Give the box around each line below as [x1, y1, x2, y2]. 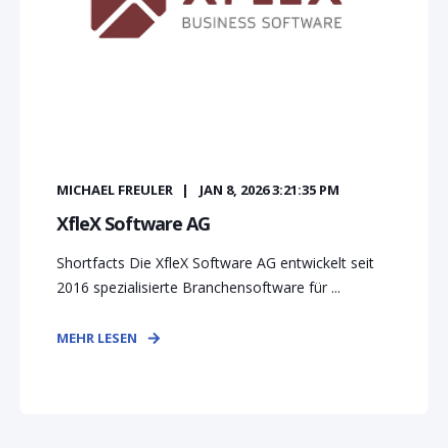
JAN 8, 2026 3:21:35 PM [199, 180, 340, 199]
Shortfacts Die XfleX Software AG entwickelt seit [56, 252, 375, 273]
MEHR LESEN [56, 328, 138, 347]
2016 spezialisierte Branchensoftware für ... [56, 277, 341, 297]
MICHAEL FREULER [56, 180, 173, 199]
